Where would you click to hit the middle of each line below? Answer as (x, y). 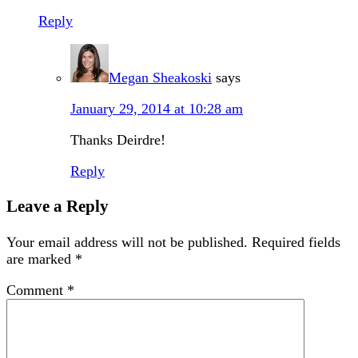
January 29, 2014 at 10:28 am (157, 109)
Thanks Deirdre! (118, 140)
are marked (41, 259)
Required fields (296, 242)
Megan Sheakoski (160, 78)
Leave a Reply (58, 207)
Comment (37, 290)
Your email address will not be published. (127, 242)
